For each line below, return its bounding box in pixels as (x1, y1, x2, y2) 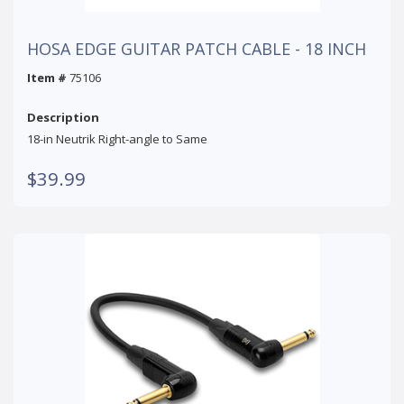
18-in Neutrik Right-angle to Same (27, 130, 207, 147)
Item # (27, 69, 67, 86)
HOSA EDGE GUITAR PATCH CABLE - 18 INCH (27, 37, 366, 60)
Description (27, 108, 99, 125)
